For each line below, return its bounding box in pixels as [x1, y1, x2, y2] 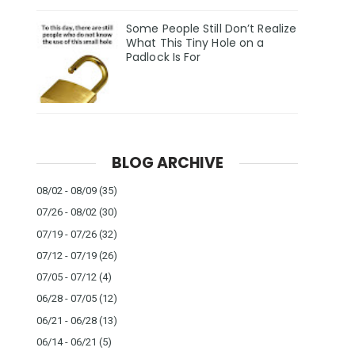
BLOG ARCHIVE [111, 151, 223, 174]
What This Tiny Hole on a [126, 35, 265, 52]
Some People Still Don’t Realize [126, 21, 297, 37]
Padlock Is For [126, 49, 201, 66]
